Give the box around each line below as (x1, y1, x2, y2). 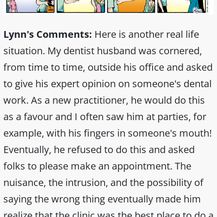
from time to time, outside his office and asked (3, 60, 213, 74)
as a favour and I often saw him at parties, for (3, 109, 206, 123)
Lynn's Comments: (3, 27, 92, 41)
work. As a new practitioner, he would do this (3, 93, 205, 107)
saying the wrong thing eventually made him (3, 192, 201, 205)
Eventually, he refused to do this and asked (3, 142, 195, 156)
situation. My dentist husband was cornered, (3, 44, 202, 57)
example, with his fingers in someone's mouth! (3, 126, 212, 139)
